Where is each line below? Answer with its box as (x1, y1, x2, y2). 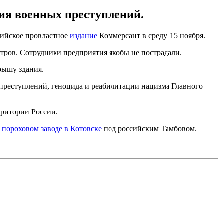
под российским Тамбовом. (102, 124, 197, 133)
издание (70, 31, 97, 40)
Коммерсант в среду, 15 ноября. (97, 31, 205, 40)
